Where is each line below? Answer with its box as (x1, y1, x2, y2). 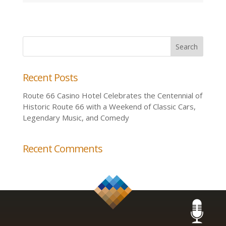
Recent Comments (22, 141, 102, 155)
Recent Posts (22, 70, 78, 84)
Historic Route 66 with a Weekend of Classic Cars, (22, 101, 196, 112)
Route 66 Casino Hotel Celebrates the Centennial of (22, 90, 202, 101)
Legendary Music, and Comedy (22, 112, 129, 123)
